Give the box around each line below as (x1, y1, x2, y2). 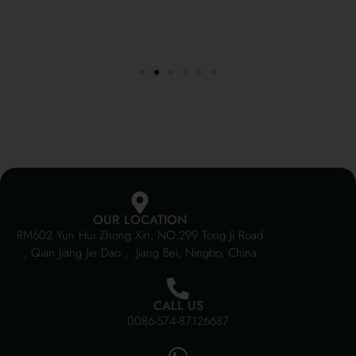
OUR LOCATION (92, 210, 188, 229)
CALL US (153, 296, 203, 315)
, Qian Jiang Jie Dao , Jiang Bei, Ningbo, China (23, 243, 257, 261)
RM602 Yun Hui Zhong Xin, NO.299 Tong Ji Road (17, 226, 264, 244)
